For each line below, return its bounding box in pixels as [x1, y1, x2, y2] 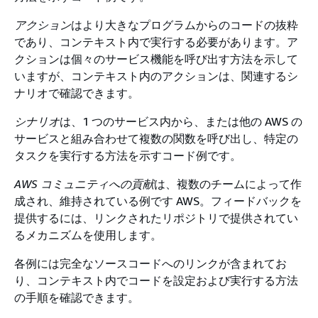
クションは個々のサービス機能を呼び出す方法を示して [14, 52, 298, 66]
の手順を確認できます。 [14, 290, 139, 305]
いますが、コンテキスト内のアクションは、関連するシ [14, 69, 298, 83]
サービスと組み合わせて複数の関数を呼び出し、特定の [14, 131, 298, 146]
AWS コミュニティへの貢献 [14, 177, 154, 191]
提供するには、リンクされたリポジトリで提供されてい [14, 211, 298, 225]
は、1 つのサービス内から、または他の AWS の [60, 114, 302, 128]
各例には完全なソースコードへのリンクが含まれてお [14, 256, 287, 270]
